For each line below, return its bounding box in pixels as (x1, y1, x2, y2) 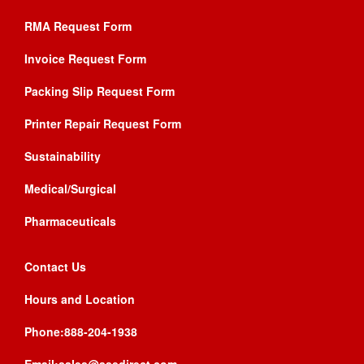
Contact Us (24, 258, 86, 275)
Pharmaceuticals (24, 212, 116, 229)
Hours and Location (24, 290, 135, 307)
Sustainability (24, 147, 101, 164)
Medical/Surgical (24, 180, 116, 197)
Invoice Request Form (24, 50, 146, 67)
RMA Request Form (24, 17, 132, 34)
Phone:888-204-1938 (24, 323, 137, 340)
